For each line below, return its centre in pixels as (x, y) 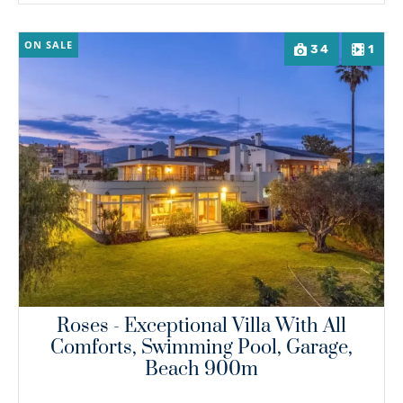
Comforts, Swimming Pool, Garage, (201, 347)
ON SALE (49, 45)
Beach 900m (201, 369)
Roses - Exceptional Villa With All (201, 326)
